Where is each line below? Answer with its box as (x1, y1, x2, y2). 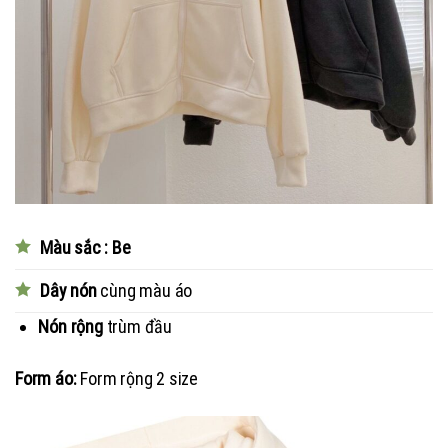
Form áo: (15, 367, 77, 389)
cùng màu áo (96, 280, 193, 302)
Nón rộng (38, 316, 103, 338)
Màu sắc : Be (40, 237, 131, 259)
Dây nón (40, 280, 97, 302)
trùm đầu (102, 316, 172, 338)
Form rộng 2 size (76, 367, 199, 389)
